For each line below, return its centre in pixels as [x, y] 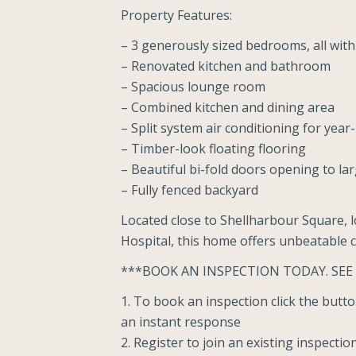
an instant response [181, 322]
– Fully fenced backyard [190, 190]
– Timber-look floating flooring [213, 149]
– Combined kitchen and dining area [228, 107]
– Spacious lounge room [193, 87]
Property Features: [176, 15]
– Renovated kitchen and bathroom [226, 66]
